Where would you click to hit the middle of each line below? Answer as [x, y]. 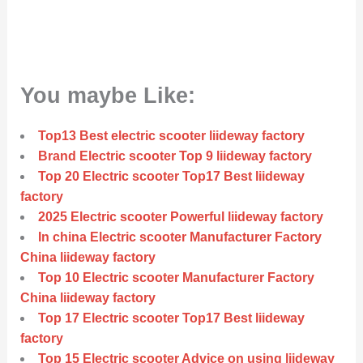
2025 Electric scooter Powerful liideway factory [180, 217]
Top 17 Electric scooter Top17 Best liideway [171, 318]
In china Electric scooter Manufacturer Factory [179, 237]
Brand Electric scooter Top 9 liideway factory [175, 156]
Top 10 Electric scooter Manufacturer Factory [176, 278]
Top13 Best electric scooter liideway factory [171, 136]
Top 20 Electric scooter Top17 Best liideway [171, 177]
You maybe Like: [107, 96]
